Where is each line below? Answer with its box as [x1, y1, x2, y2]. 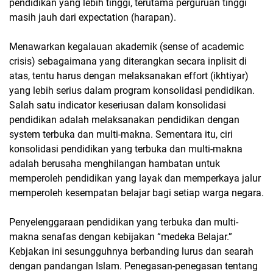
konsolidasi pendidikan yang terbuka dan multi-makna [9, 143, 243, 155]
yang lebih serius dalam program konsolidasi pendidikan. [9, 85, 255, 96]
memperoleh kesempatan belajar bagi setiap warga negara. [9, 187, 264, 199]
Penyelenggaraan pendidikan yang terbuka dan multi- [9, 216, 238, 228]
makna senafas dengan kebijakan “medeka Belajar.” [9, 231, 232, 243]
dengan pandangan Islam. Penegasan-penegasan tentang [9, 260, 258, 272]
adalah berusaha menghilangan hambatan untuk [9, 158, 220, 169]
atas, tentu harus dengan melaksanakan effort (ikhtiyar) [9, 70, 249, 82]
